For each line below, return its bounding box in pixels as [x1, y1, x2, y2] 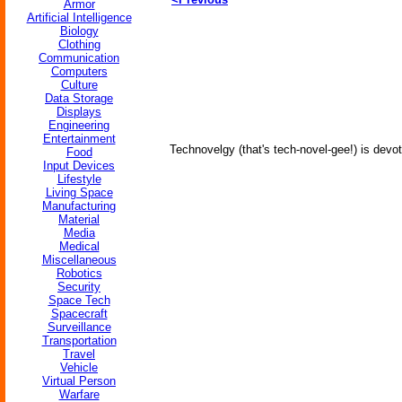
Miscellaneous [41, 253, 117, 267]
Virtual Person [42, 374, 116, 388]
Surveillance [47, 320, 111, 334]
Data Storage [45, 92, 113, 105]
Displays [57, 105, 101, 118]
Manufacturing [42, 199, 116, 213]
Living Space [45, 186, 113, 199]
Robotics [56, 267, 102, 280]
